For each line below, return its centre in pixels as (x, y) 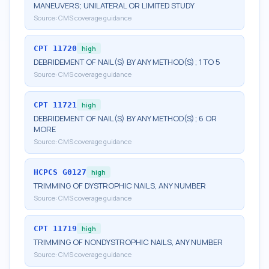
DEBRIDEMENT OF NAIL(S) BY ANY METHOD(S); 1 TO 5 (127, 62)
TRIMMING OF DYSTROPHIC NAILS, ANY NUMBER (120, 186)
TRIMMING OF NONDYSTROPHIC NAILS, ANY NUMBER (128, 242)
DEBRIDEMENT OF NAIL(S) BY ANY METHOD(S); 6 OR (125, 118)
